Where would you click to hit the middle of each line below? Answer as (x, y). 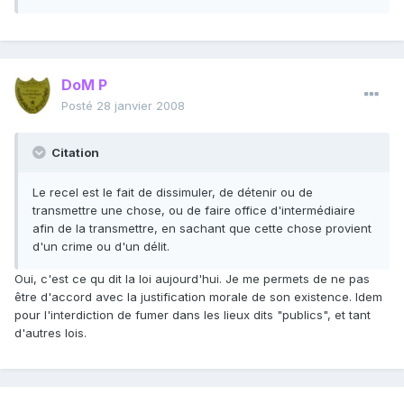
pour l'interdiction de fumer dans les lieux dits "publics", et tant (193, 315)
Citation (74, 153)
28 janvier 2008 (141, 106)
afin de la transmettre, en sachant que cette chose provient (202, 229)
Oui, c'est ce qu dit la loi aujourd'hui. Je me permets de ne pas (192, 279)
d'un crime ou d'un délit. (101, 247)
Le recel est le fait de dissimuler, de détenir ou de (173, 193)
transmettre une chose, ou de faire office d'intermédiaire (194, 211)
